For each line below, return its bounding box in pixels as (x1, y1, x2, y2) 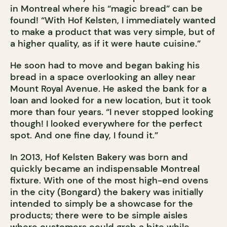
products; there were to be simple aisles (10, 209, 187, 222)
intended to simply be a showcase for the (10, 198, 193, 210)
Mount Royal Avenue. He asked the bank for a (10, 83, 207, 95)
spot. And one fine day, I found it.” (10, 129, 158, 142)
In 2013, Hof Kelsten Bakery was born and (10, 151, 188, 164)
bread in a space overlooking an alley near (10, 71, 196, 84)
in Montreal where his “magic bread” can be (10, 3, 203, 15)
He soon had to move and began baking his (10, 59, 200, 72)
